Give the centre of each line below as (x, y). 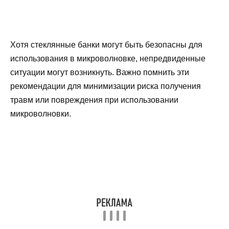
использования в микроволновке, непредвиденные (108, 59)
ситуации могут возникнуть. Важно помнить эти (100, 73)
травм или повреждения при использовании (94, 100)
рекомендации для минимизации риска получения (106, 86)
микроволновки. (41, 114)
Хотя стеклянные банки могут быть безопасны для (106, 45)
